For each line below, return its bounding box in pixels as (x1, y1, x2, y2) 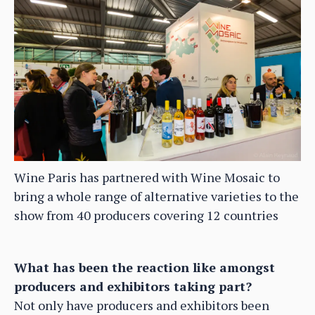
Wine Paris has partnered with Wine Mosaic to (14, 168, 280, 186)
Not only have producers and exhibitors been (14, 296, 269, 314)
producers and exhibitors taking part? (14, 277, 252, 295)
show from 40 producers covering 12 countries (14, 206, 278, 224)
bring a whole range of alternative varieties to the (14, 187, 299, 205)
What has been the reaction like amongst (14, 258, 275, 276)
